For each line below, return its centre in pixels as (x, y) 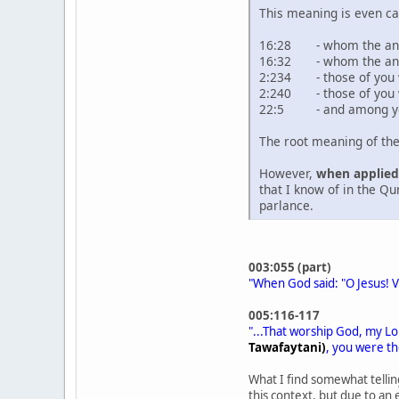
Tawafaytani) (287, 348)
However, (288, 174)
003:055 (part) (290, 268)
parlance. (286, 206)
